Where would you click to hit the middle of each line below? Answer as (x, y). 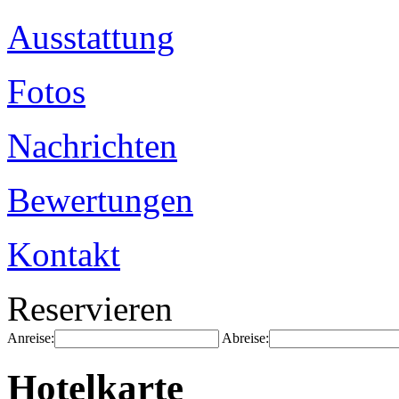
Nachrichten (92, 146)
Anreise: (31, 338)
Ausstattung (91, 37)
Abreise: (245, 338)
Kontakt (64, 254)
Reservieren (90, 309)
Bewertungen (100, 200)
